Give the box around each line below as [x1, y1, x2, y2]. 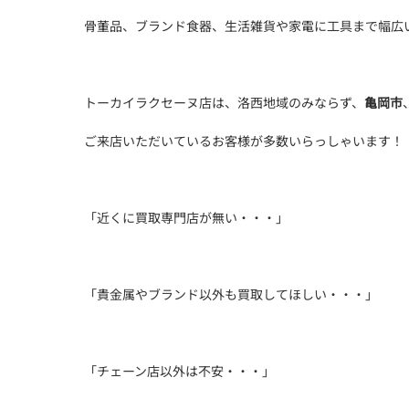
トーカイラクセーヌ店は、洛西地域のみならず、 [84, 93, 364, 111]
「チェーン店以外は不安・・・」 [84, 362, 275, 380]
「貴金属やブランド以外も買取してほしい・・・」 [84, 285, 378, 303]
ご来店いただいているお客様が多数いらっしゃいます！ [84, 131, 404, 150]
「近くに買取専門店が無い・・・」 [84, 208, 288, 226]
